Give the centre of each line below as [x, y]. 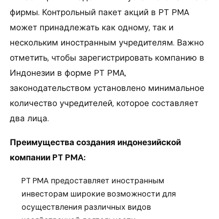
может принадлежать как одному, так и [92, 27]
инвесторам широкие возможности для [99, 194]
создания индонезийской [128, 142]
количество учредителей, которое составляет [104, 103]
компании [30, 157]
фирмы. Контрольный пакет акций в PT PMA [99, 12]
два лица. [29, 118]
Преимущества [42, 142]
